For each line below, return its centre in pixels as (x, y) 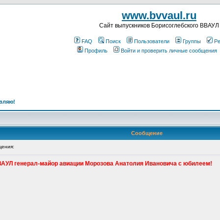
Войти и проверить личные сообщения (169, 51)
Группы (192, 41)
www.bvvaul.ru (159, 15)
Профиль (96, 51)
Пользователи (152, 41)
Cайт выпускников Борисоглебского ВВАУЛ (159, 26)
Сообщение (147, 133)
